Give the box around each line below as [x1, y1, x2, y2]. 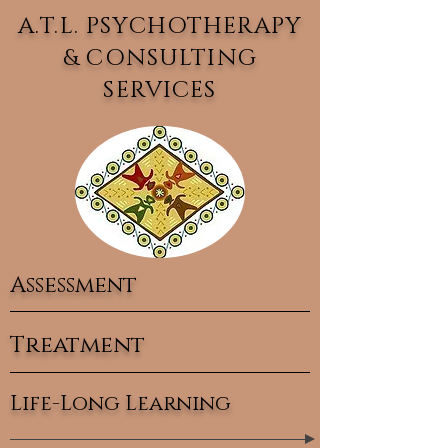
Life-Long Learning [10, 390, 231, 418]
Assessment [10, 271, 137, 300]
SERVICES [103, 75, 217, 106]
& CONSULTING [63, 43, 257, 74]
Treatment [10, 330, 145, 361]
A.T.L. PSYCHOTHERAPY [18, 11, 302, 42]
